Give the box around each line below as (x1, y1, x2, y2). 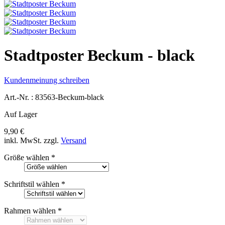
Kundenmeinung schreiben (4, 75, 89, 84)
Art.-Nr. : (4, 92, 35, 101)
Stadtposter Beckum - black (4, 46, 195, 65)
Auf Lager (4, 109, 37, 119)
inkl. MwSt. (4, 136, 42, 145)
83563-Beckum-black (35, 92, 104, 101)
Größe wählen (4, 153, 49, 162)
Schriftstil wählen (4, 179, 59, 188)
